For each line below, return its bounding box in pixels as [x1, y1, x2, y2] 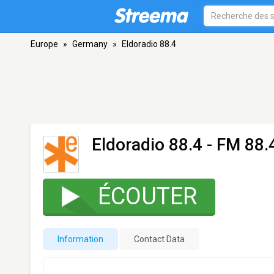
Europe [31, 39, 58, 49]
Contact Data [134, 234, 185, 244]
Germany [72, 39, 108, 49]
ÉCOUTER [98, 182, 197, 210]
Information [57, 234, 103, 244]
